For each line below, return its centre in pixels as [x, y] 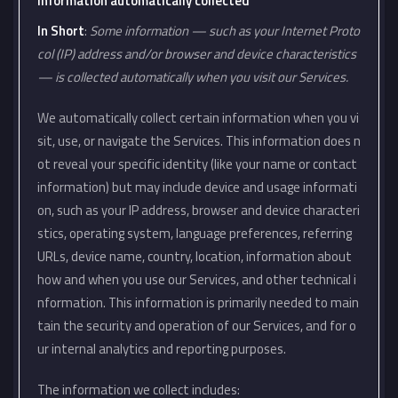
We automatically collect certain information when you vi [198, 118]
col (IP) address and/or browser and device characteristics [197, 54]
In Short [61, 31]
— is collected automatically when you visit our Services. [193, 77]
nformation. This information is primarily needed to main [198, 302]
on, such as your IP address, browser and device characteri [199, 210]
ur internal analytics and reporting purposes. [162, 349]
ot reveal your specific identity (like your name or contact [197, 164]
